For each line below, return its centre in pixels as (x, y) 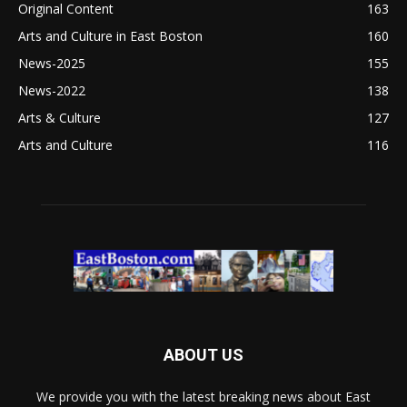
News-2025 (52, 63)
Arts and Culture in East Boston (110, 35)
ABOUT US (203, 355)
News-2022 (52, 90)
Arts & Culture (60, 117)
